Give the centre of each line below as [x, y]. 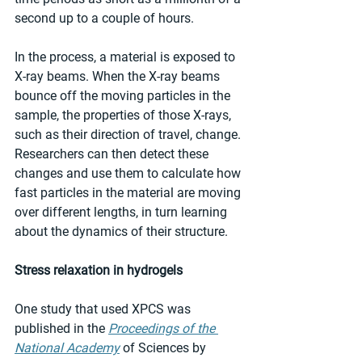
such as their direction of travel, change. [129, 134]
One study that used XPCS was [104, 309]
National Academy [67, 347]
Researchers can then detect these [113, 154]
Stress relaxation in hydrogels [99, 270]
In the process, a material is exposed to [126, 57]
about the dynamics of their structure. [121, 231]
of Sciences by [164, 347]
